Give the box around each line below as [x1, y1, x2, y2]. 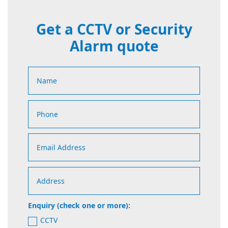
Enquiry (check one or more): [28, 201, 131, 211]
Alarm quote [69, 36, 159, 56]
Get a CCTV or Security [36, 19, 192, 39]
